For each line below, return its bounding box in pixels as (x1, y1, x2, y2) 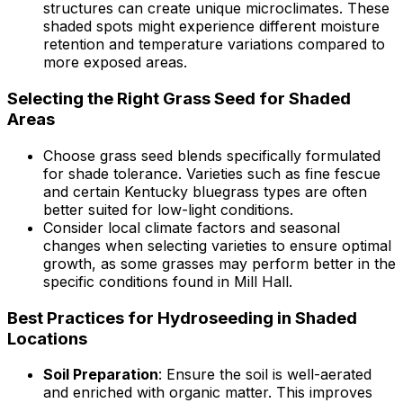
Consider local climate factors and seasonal (43, 218, 340, 237)
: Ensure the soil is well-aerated (158, 365, 372, 384)
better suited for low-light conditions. (43, 200, 293, 219)
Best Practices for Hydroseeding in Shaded (7, 307, 357, 328)
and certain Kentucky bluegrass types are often (43, 182, 367, 201)
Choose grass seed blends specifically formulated (43, 146, 381, 165)
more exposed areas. (43, 53, 187, 72)
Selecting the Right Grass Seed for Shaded (7, 88, 351, 110)
